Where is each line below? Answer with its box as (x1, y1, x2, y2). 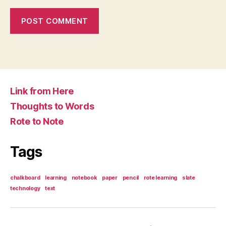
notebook (71, 175, 97, 181)
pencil (122, 175, 139, 181)
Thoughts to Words (10, 101, 94, 111)
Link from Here (10, 86, 74, 96)
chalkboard (10, 175, 40, 181)
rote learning (143, 175, 178, 181)
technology (10, 185, 40, 192)
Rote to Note (10, 116, 64, 127)
